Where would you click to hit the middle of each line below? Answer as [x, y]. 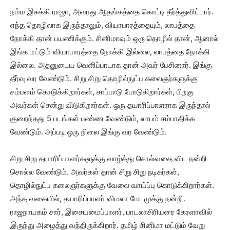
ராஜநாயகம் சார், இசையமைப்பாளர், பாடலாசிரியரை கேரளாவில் [111, 212]
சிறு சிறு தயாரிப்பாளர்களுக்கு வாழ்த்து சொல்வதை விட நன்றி [109, 159]
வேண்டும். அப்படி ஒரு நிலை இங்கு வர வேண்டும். [89, 132]
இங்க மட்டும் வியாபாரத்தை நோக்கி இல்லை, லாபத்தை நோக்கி [110, 52]
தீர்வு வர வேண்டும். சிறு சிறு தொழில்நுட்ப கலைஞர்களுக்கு [104, 79]
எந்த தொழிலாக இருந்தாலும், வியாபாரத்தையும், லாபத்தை [102, 25]
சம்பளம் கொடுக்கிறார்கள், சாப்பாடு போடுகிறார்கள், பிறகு [102, 92]
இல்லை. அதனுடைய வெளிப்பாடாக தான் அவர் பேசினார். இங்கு [111, 65]
